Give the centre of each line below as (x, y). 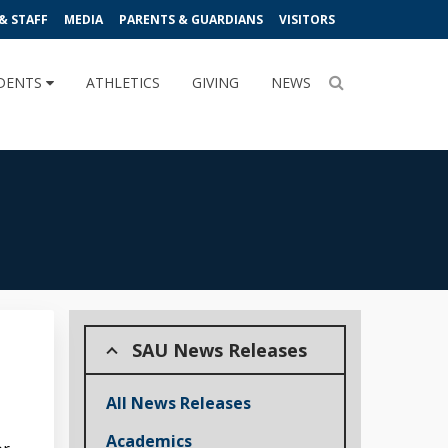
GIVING (215, 82)
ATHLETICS (123, 82)
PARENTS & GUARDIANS (191, 19)
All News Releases (178, 402)
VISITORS (307, 19)
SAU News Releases (219, 349)
